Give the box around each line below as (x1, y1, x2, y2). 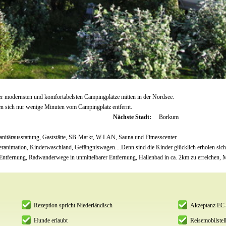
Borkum (159, 113, 179, 121)
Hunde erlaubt (33, 216, 68, 224)
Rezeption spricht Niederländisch (33, 201, 112, 209)
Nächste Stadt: (113, 113, 153, 121)
